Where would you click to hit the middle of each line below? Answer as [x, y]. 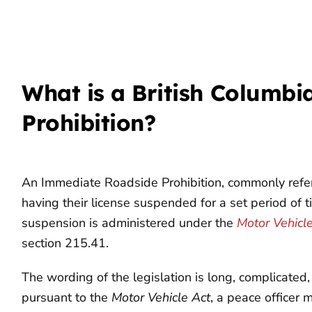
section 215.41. [65, 243]
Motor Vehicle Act [161, 297]
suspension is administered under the [130, 223]
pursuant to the [67, 297]
